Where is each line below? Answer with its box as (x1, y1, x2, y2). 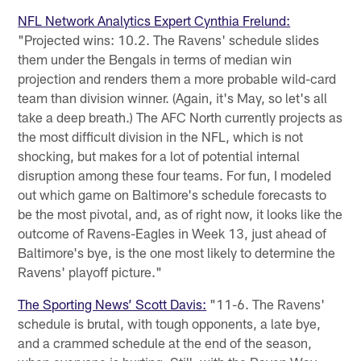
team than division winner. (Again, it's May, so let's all (18, 89, 328, 106)
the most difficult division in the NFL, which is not (18, 127, 304, 144)
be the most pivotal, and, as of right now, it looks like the (18, 205, 343, 222)
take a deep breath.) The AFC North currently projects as (18, 108, 343, 125)
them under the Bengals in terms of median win (18, 50, 293, 67)
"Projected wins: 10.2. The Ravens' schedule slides (18, 31, 320, 48)
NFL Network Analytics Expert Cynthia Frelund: (18, 11, 291, 28)
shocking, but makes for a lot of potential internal (18, 147, 301, 164)
